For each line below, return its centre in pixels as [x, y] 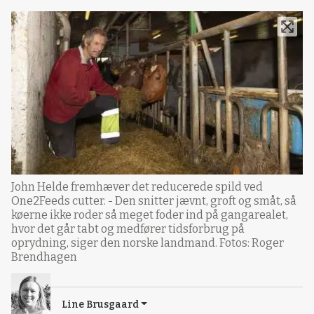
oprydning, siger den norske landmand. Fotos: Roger [148, 243]
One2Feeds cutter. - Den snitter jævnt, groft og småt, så [154, 200]
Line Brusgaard [100, 304]
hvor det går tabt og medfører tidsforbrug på [128, 228]
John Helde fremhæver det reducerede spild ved [137, 186]
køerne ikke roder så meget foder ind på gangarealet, [150, 214]
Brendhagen [44, 257]
